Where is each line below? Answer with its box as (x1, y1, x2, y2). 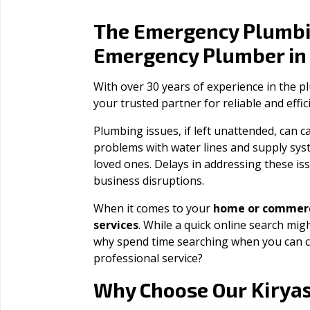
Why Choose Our (93, 277, 250, 302)
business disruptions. (93, 173, 204, 188)
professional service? (93, 250, 203, 266)
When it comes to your (93, 201, 213, 216)
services (93, 217, 138, 232)
